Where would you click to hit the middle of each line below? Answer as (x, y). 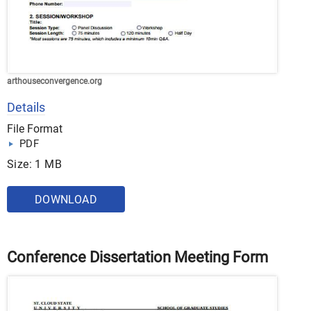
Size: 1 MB (34, 164)
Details (26, 107)
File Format (35, 129)
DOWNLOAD (66, 200)
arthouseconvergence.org (54, 81)
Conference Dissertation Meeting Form (137, 257)
